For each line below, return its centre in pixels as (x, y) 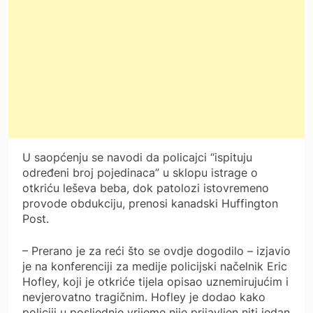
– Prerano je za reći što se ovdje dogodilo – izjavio (156, 250)
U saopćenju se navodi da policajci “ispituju (137, 157)
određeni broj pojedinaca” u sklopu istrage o (140, 172)
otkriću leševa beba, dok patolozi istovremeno (146, 188)
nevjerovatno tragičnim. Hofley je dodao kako (144, 297)
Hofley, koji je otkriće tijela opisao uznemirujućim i (155, 281)
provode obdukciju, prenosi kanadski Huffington (150, 203)
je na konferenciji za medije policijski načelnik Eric (155, 266)
